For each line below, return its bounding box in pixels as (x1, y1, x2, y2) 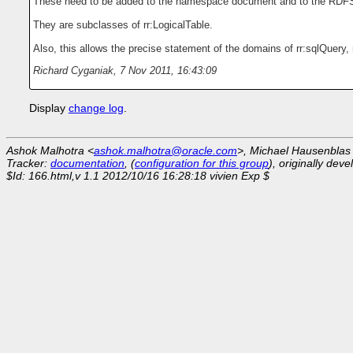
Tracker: (6, 156, 50, 169)
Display (28, 101, 69, 114)
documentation (50, 156, 124, 169)
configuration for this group (135, 156, 269, 169)
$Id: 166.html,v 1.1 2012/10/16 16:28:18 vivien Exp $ (6, 169, 269, 182)
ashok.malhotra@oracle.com (94, 143, 237, 157)
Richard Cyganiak (32, 64, 113, 76)
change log (68, 101, 124, 114)
